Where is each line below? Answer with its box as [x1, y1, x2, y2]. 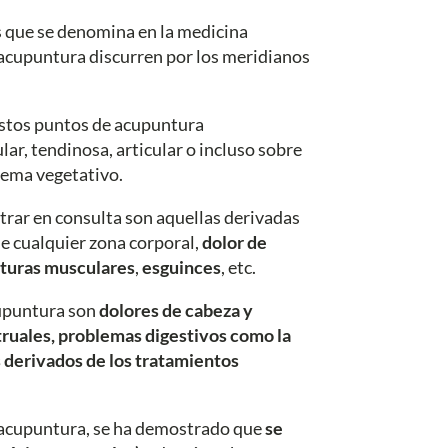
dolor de [202, 230, 267, 253]
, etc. [221, 255, 256, 278]
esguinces [142, 255, 221, 278]
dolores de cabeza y [99, 298, 253, 321]
